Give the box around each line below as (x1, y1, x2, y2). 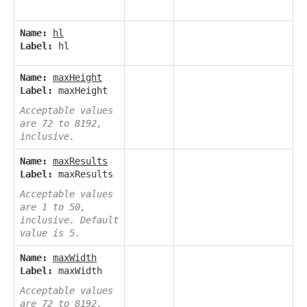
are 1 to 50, (20, 201, 86, 213)
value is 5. (20, 228, 80, 239)
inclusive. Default (20, 214, 119, 226)
